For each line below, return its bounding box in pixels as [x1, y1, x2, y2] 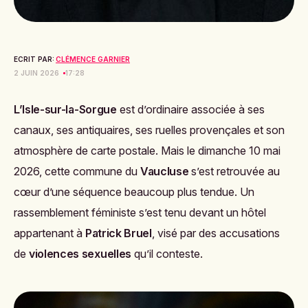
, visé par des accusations [151, 226, 280, 240]
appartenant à [14, 226, 85, 240]
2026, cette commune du [14, 164, 140, 178]
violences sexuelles [29, 247, 131, 261]
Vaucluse [140, 164, 189, 178]
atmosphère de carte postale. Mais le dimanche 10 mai [14, 144, 280, 157]
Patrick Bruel [85, 226, 152, 240]
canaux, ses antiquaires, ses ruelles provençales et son [14, 123, 285, 137]
